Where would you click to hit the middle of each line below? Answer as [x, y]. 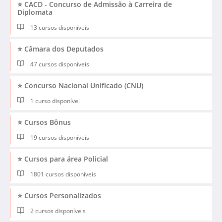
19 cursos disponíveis [59, 138]
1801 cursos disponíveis [63, 174]
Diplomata [35, 12]
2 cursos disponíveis [57, 211]
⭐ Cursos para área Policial [63, 159]
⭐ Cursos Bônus [44, 122]
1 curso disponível [55, 101]
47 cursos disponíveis [59, 64]
